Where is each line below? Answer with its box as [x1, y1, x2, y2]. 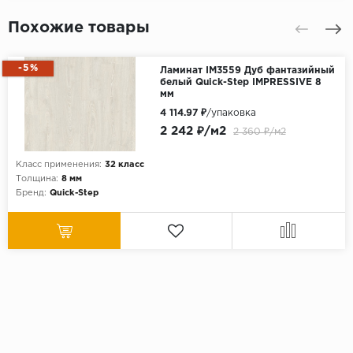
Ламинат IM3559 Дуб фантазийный [159, 66, 335, 76]
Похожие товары [8, 20, 150, 35]
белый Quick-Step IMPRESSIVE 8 [159, 78, 321, 87]
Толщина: [16, 175, 58, 184]
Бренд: [16, 189, 46, 198]
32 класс [105, 161, 144, 169]
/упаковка [206, 109, 256, 118]
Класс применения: [16, 161, 102, 169]
